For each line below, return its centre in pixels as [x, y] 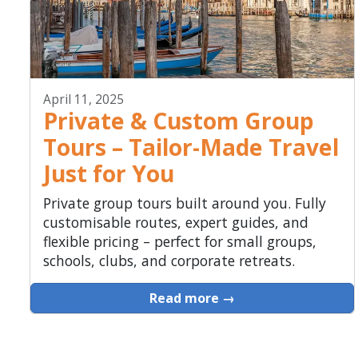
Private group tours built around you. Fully [184, 203]
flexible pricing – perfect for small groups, [179, 242]
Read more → [192, 298]
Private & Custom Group [178, 121]
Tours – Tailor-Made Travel [191, 147]
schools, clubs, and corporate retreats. [169, 261]
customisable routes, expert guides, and [175, 223]
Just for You [108, 174]
